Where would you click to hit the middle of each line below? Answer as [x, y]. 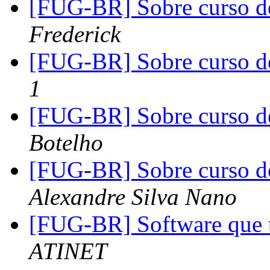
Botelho [66, 143]
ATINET [68, 251]
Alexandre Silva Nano [133, 197]
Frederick [75, 34]
